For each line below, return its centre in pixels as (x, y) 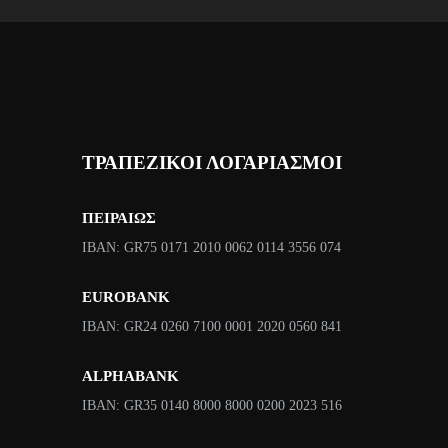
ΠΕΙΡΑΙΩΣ (119, 217)
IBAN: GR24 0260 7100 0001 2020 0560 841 (212, 326)
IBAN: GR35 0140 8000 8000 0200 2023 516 (212, 405)
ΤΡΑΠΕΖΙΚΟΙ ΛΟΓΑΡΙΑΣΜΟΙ (212, 162)
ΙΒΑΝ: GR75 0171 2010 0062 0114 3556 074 (211, 247)
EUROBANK (126, 296)
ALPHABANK (130, 375)
